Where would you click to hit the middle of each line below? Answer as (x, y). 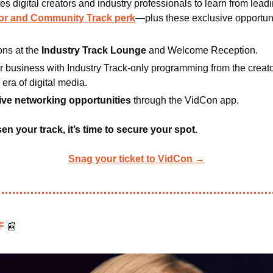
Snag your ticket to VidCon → (136, 158)
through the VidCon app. (186, 100)
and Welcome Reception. (202, 50)
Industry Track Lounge (93, 50)
